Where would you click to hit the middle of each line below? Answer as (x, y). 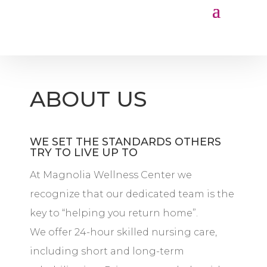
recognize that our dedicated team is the (132, 194)
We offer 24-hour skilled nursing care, (123, 232)
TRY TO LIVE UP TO (84, 153)
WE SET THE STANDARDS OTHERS (125, 142)
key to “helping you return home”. (114, 213)
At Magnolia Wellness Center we (111, 175)
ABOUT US (88, 99)
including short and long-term (107, 251)
